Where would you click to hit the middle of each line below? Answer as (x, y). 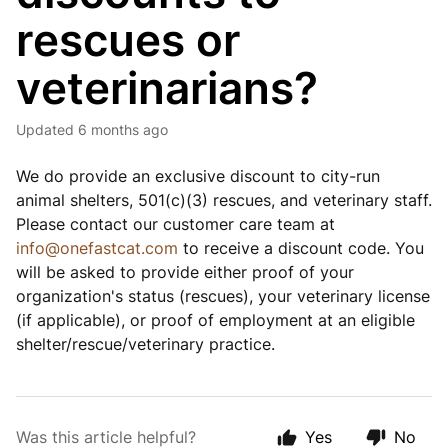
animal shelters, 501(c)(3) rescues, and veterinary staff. (224, 200)
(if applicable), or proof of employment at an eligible (215, 320)
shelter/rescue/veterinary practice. (148, 344)
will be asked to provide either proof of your (185, 272)
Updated (50, 129)
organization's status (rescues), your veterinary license (223, 296)
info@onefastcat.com (97, 248)
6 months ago (123, 129)
